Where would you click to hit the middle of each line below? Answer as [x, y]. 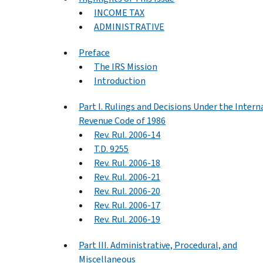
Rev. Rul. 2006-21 [127, 177]
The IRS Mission [126, 66]
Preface [94, 52]
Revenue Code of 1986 [122, 120]
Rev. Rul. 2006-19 [127, 219]
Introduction [120, 80]
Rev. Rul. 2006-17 [127, 205]
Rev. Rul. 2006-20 [127, 191]
